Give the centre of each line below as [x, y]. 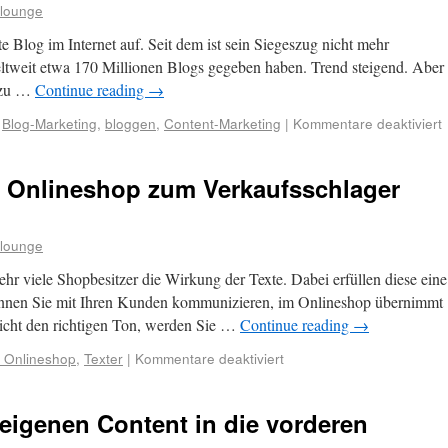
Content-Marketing [222, 123]
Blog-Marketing [49, 123]
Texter [103, 358]
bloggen [130, 123]
